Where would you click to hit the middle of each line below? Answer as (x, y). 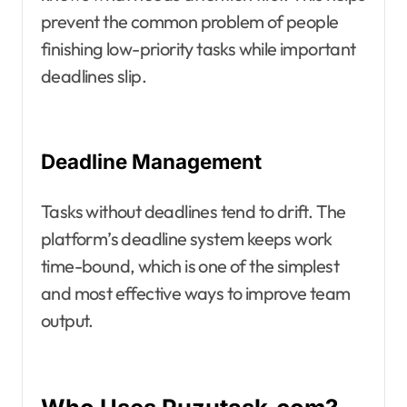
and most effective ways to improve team (196, 293)
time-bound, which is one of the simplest (190, 266)
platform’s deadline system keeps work (187, 239)
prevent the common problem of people (190, 22)
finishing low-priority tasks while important (199, 49)
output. (67, 321)
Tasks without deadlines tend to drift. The (194, 212)
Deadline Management (151, 162)
